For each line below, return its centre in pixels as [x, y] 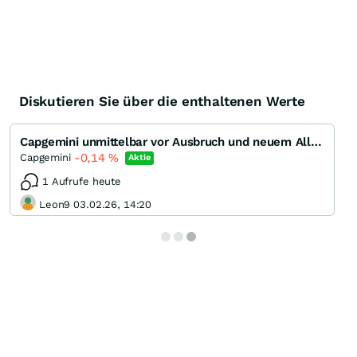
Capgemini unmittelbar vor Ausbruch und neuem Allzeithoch [316, 142]
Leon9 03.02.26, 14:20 [96, 204]
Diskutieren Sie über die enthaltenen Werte [162, 102]
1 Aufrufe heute [82, 182]
